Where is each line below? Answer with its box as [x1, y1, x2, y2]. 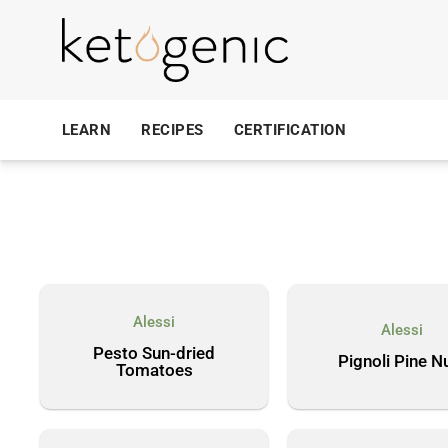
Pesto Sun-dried [93, 342, 215, 363]
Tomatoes [115, 359, 193, 380]
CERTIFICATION [233, 121, 347, 139]
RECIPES [141, 121, 204, 139]
